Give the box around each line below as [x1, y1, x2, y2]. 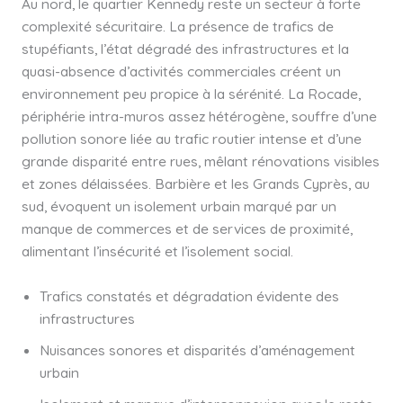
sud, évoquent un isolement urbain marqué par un [21, 197, 336, 216]
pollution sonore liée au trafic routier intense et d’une [21, 130, 362, 148]
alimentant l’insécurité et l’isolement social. [21, 242, 293, 261]
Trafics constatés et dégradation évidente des [39, 286, 339, 305]
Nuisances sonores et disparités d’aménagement [39, 340, 355, 359]
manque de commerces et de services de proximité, [21, 219, 353, 238]
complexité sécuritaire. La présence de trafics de [21, 17, 334, 36]
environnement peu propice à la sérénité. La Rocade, [21, 85, 361, 103]
